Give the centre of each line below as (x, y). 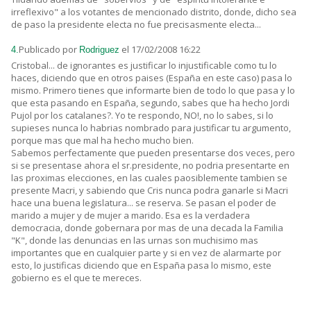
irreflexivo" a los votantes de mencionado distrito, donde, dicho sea (154, 12)
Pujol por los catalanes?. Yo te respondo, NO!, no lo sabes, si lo (142, 116)
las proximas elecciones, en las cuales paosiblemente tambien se (149, 178)
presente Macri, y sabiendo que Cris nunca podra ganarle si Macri (150, 191)
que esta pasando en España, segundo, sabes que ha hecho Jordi (150, 103)
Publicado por (49, 50)
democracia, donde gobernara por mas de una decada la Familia (147, 228)
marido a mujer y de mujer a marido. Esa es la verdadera (131, 216)
